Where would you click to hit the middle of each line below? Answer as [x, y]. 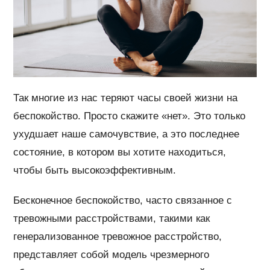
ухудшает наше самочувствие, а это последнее [127, 134]
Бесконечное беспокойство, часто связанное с [123, 201]
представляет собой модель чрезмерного [111, 255]
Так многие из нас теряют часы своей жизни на [126, 98]
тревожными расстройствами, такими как [112, 219]
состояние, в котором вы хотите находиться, [120, 152]
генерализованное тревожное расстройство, [118, 237]
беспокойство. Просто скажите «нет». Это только [130, 116]
